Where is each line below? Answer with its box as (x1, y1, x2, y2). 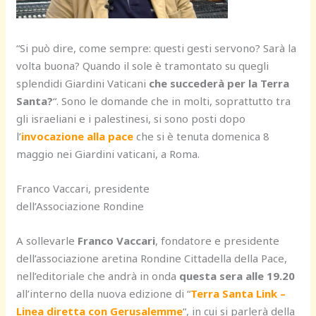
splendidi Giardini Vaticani (16, 75, 150, 90)
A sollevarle (16, 233, 78, 248)
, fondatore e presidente (155, 233, 280, 248)
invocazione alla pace (21, 128, 134, 143)
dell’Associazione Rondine (16, 198, 145, 213)
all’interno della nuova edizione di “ (16, 286, 191, 300)
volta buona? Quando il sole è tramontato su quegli (16, 58, 269, 73)
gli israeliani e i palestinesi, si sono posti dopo (16, 111, 246, 126)
